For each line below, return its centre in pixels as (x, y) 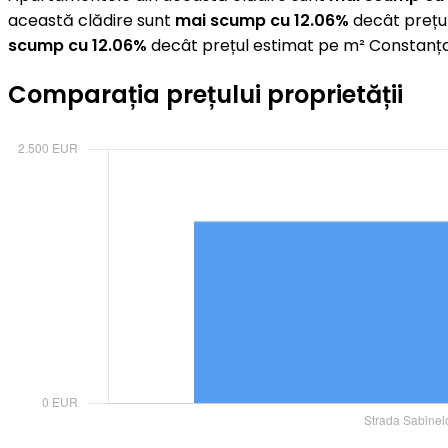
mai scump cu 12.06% (262, 20)
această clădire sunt (91, 20)
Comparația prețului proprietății (205, 95)
